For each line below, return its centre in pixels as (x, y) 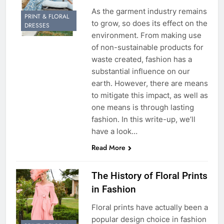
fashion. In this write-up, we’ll (143, 119)
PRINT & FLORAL (47, 17)
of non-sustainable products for (147, 47)
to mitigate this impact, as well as (149, 95)
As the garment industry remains (149, 11)
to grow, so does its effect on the (149, 23)
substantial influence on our (140, 71)
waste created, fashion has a (141, 59)
